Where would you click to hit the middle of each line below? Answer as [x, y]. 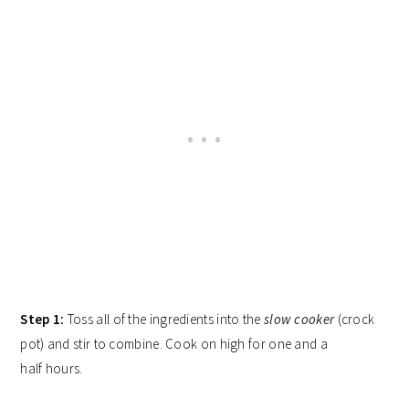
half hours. [52, 369]
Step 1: [42, 320]
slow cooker [299, 320]
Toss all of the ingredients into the [164, 320]
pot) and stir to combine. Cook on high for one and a [174, 344]
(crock [355, 320]
